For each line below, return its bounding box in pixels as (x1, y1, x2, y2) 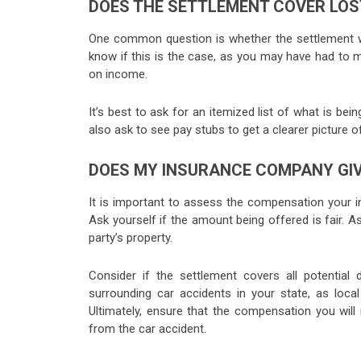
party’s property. (89, 230, 172, 246)
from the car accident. (89, 322, 206, 337)
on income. (89, 67, 147, 82)
